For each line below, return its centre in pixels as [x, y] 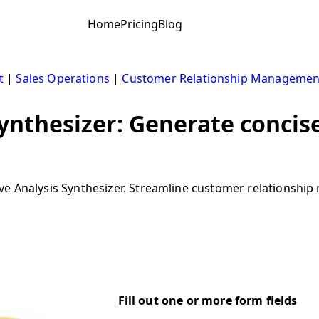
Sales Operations [63, 78]
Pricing [140, 25]
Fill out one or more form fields [208, 300]
